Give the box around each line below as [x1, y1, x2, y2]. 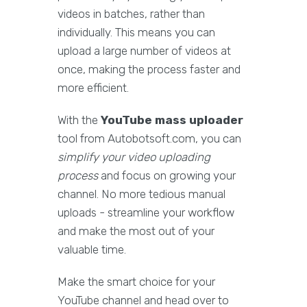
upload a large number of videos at [58, 44, 231, 58]
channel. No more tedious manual [58, 187, 225, 201]
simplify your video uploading [58, 150, 210, 164]
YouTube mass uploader [101, 113, 243, 127]
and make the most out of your [58, 224, 214, 238]
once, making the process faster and [58, 62, 241, 77]
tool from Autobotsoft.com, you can [58, 132, 241, 146]
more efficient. [58, 81, 129, 95]
